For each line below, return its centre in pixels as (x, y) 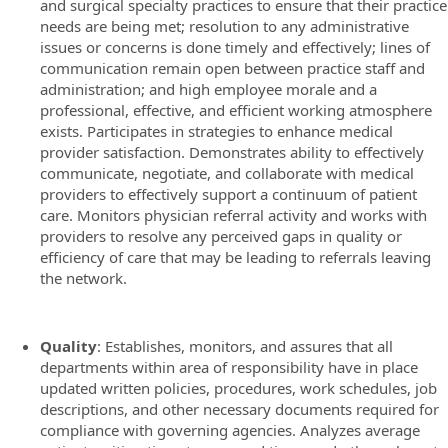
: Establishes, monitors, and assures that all (245, 345)
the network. (83, 278)
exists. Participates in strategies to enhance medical (216, 131)
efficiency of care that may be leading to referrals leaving (235, 257)
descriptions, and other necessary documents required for (239, 408)
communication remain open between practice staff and (232, 68)
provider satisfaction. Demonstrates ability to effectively (232, 152)
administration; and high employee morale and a (208, 89)
